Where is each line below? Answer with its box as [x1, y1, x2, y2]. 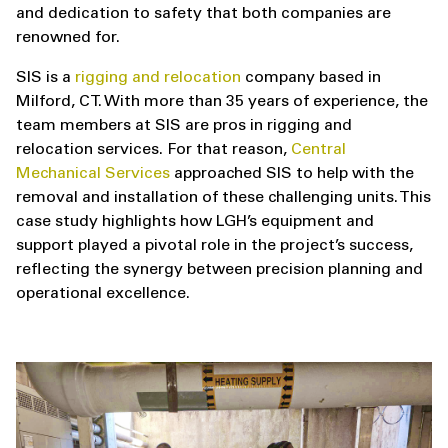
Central [291, 142, 346, 158]
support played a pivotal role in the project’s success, [16, 238, 413, 254]
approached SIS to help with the [170, 166, 414, 182]
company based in [241, 70, 381, 86]
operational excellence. [16, 286, 190, 302]
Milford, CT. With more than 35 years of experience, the [16, 94, 428, 110]
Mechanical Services [16, 166, 170, 182]
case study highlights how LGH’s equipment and [16, 214, 374, 230]
